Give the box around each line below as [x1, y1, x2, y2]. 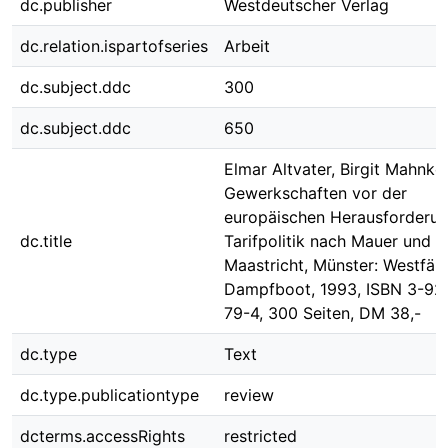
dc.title [20, 231, 72, 251]
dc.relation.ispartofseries [20, 36, 208, 56]
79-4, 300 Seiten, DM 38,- [224, 303, 421, 323]
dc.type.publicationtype [20, 385, 199, 405]
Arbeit [224, 36, 270, 56]
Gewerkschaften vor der [224, 183, 407, 203]
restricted [224, 426, 297, 446]
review [224, 385, 274, 405]
